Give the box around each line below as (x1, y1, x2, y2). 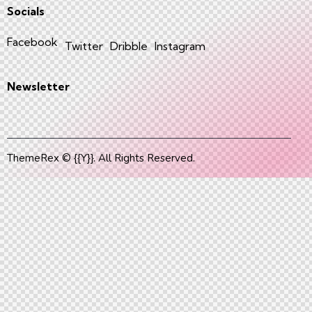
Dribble (110, 39, 148, 53)
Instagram (155, 39, 205, 53)
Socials (7, 4, 45, 18)
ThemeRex (7, 150, 59, 165)
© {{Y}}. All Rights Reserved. (59, 150, 195, 165)
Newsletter (7, 79, 70, 93)
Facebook (7, 35, 58, 49)
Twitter (65, 39, 103, 53)
